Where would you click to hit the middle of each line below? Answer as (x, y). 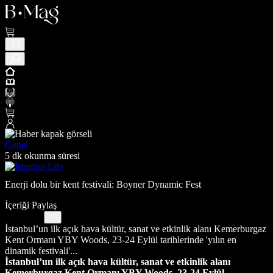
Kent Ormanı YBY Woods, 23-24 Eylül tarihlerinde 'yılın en (121, 239)
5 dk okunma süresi (42, 156)
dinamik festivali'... (41, 250)
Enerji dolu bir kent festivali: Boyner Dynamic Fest (103, 184)
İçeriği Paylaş (31, 205)
